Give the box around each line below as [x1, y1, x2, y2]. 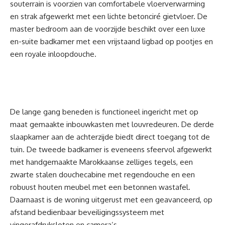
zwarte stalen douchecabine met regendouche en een [10, 170, 195, 180]
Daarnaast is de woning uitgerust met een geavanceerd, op [10, 195, 212, 205]
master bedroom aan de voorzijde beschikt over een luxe [10, 24, 205, 34]
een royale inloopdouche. [10, 49, 96, 59]
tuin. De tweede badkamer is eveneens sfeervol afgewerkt [10, 145, 212, 155]
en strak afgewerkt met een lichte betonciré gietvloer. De [10, 12, 207, 22]
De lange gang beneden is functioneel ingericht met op [10, 107, 198, 117]
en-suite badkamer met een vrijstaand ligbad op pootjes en [10, 37, 213, 47]
